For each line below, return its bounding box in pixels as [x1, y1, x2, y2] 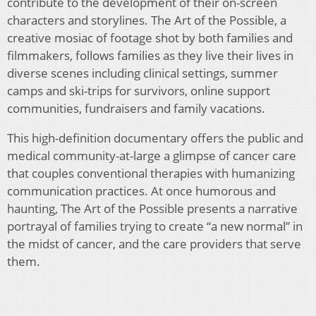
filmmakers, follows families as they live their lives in [7, 47, 293, 63]
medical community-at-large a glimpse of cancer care [7, 147, 296, 164]
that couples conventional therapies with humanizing [7, 164, 295, 181]
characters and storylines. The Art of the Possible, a [7, 11, 286, 28]
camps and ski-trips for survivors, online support [7, 82, 270, 99]
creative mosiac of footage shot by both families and [7, 29, 293, 46]
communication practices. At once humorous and [7, 182, 276, 199]
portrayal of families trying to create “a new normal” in [7, 217, 303, 234]
